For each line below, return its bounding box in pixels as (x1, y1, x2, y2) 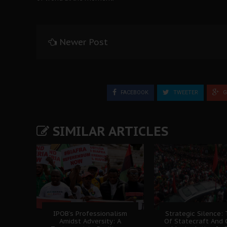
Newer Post (59, 36, 108, 48)
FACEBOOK (119, 89, 148, 96)
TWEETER (172, 89, 198, 96)
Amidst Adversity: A (59, 216, 121, 225)
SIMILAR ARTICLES (49, 123, 168, 139)
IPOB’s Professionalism (53, 209, 127, 218)
